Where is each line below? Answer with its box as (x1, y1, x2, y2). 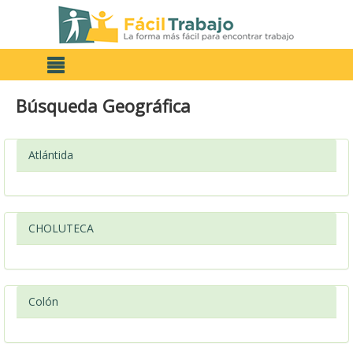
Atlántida (28, 147, 73, 162)
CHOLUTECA (28, 221, 94, 236)
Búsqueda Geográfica (16, 94, 191, 117)
